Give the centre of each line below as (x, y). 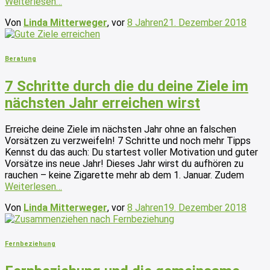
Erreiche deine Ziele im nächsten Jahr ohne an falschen (121, 130)
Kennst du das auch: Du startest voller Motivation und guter (131, 152)
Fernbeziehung (30, 244)
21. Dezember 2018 (205, 23)
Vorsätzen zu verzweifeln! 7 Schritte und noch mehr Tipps (133, 141)
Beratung (20, 59)
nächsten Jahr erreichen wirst (102, 103)
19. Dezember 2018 (205, 208)
